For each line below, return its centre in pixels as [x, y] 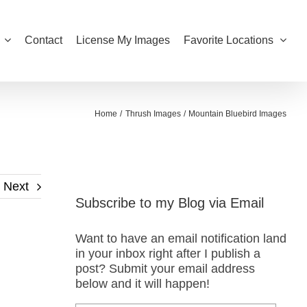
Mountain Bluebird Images [237, 114]
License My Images [123, 40]
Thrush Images [153, 114]
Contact [44, 40]
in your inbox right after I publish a [168, 254]
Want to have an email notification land [181, 239]
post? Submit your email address [165, 269]
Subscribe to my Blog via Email [169, 202]
